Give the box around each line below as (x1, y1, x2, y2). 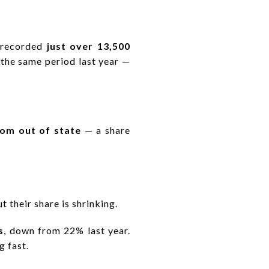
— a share (81, 124, 131, 136)
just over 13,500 (46, 40, 130, 52)
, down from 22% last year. (4, 224, 131, 236)
